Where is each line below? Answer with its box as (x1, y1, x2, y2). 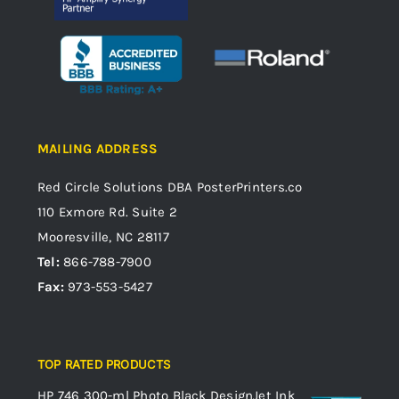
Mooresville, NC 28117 (37, 229, 169, 246)
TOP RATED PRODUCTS (37, 357, 171, 372)
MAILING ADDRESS (37, 141, 159, 158)
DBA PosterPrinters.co (163, 179, 303, 196)
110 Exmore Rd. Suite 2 (37, 204, 177, 221)
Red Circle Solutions (37, 179, 164, 196)
